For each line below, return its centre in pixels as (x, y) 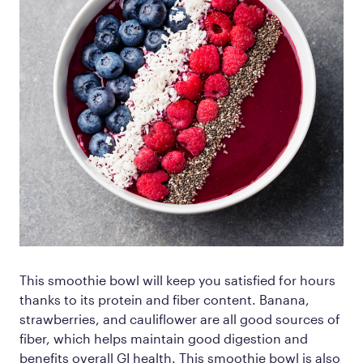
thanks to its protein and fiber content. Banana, (164, 299)
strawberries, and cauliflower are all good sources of (180, 318)
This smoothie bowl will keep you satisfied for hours (177, 280)
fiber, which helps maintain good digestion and (164, 338)
